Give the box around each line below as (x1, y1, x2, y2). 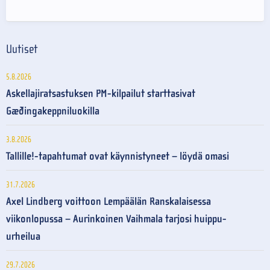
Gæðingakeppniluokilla (6, 104, 99, 118)
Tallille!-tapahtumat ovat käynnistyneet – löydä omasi (6, 149, 229, 163)
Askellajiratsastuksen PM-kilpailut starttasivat (6, 87, 195, 100)
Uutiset (6, 42, 37, 56)
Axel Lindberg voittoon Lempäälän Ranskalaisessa (6, 195, 211, 208)
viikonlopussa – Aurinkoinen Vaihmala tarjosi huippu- (6, 212, 227, 225)
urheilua (6, 230, 40, 243)
